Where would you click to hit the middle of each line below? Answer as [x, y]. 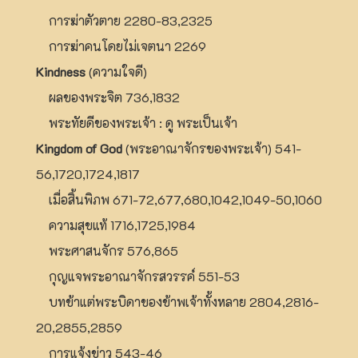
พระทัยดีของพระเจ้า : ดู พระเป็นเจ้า [137, 122]
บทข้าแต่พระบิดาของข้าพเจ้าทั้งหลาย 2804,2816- [177, 301]
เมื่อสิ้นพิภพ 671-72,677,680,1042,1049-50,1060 [179, 199]
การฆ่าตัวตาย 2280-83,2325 [124, 20]
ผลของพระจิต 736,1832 [108, 97]
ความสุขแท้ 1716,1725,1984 [116, 225]
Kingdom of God [79, 148]
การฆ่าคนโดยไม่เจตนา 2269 [121, 46]
